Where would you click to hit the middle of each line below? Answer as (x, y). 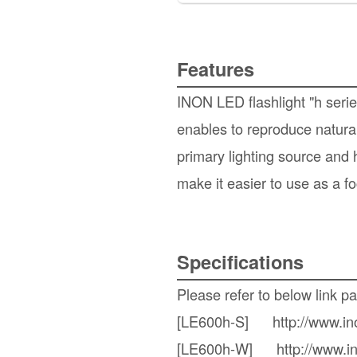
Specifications (240, 261)
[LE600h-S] (225, 321)
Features (216, 69)
